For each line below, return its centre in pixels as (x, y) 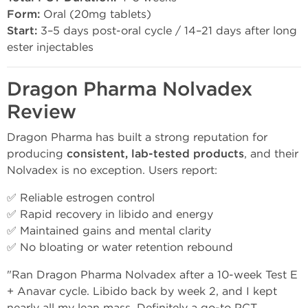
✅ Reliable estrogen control (81, 198)
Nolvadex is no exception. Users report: (112, 170)
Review (42, 112)
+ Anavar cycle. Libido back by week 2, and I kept (142, 291)
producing (37, 154)
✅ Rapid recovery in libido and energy (110, 214)
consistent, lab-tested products (155, 154)
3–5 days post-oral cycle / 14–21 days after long (167, 31)
